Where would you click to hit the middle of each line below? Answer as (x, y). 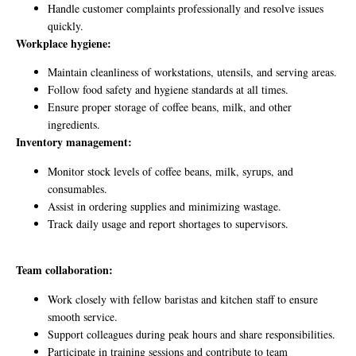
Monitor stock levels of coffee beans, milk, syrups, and (170, 171)
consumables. (77, 188)
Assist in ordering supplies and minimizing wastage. (164, 206)
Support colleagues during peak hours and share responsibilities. (192, 334)
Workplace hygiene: (64, 44)
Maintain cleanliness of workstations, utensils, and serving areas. (192, 72)
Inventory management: (74, 142)
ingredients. (74, 125)
